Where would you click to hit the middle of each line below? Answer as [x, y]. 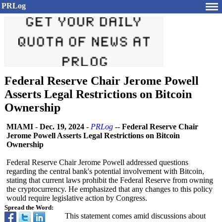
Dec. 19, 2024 [62, 127]
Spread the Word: [29, 208]
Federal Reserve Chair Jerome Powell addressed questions [97, 162]
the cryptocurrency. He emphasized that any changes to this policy [110, 189]
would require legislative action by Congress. [77, 198]
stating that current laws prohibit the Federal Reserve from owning [110, 180]
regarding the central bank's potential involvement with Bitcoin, [105, 171]
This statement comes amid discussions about [135, 216]
